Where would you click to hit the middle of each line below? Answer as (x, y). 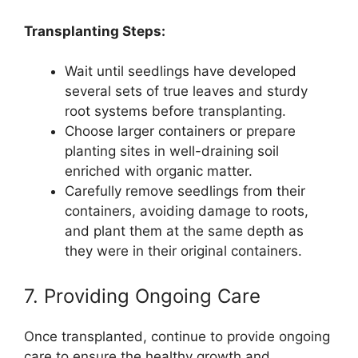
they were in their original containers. (183, 251)
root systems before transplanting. (175, 111)
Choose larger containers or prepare (180, 131)
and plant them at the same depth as (184, 231)
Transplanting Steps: (95, 31)
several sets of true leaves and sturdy (186, 91)
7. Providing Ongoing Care (142, 296)
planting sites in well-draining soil (172, 151)
